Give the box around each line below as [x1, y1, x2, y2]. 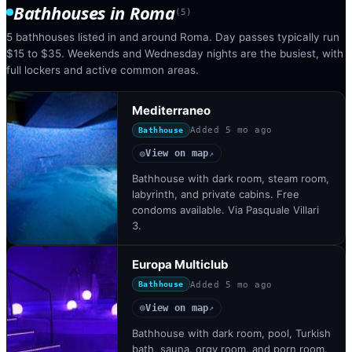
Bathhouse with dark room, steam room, [132, 172, 329, 185]
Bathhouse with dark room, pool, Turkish [132, 326, 331, 339]
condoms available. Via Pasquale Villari [132, 203, 319, 216]
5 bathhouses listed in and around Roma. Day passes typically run [6, 30, 339, 43]
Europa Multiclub [132, 257, 229, 272]
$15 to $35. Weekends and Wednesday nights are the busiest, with [6, 46, 343, 60]
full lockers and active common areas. [6, 63, 199, 76]
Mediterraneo [132, 102, 211, 118]
